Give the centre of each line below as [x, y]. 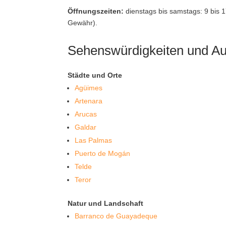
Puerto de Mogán [103, 153]
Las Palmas [94, 140]
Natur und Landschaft [106, 203]
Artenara [89, 101]
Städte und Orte [95, 75]
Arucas [86, 114]
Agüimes [89, 88]
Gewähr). [83, 23]
